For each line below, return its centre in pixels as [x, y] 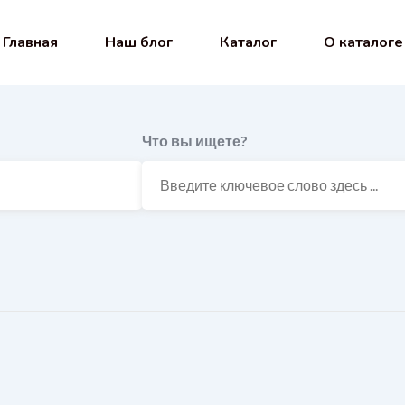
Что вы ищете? [194, 141]
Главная [30, 42]
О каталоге [363, 42]
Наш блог [139, 42]
